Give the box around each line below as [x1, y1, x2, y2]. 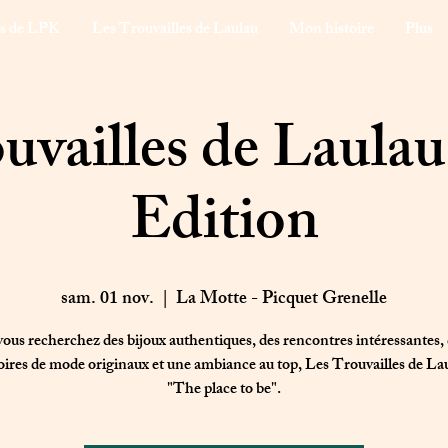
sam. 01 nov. [61, 283, 154, 316]
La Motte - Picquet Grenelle [176, 283, 387, 316]
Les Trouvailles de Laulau [91, 16, 258, 45]
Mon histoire [288, 16, 374, 45]
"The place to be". [167, 375, 281, 405]
